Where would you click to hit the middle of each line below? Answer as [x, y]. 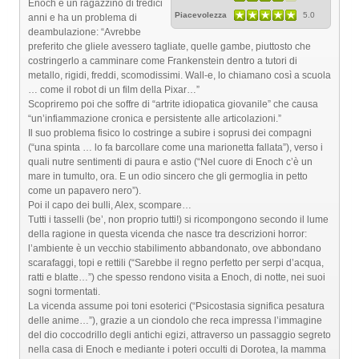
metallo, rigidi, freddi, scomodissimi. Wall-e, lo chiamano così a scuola [179, 75]
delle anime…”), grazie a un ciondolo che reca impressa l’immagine [175, 321]
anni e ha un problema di [83, 18]
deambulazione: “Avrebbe [85, 32]
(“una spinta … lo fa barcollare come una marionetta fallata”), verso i [175, 147]
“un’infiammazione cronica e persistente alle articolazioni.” [155, 119]
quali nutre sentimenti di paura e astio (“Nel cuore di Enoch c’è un [170, 162]
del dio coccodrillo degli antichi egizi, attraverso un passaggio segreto [179, 335]
